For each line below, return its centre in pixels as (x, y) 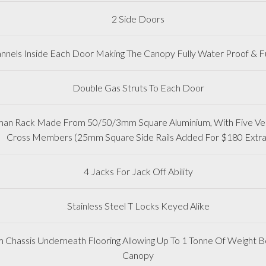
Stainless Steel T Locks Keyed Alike (138, 205)
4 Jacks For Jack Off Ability (138, 171)
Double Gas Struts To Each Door (138, 87)
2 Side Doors (138, 18)
